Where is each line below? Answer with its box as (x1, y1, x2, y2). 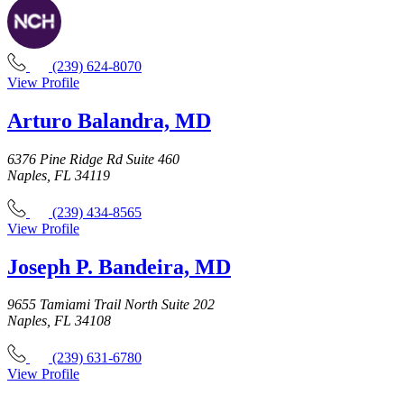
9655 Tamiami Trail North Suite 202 (7, 297, 215, 313)
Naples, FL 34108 (7, 313, 111, 329)
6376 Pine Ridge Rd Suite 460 (7, 151, 179, 167)
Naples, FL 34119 (7, 167, 110, 183)
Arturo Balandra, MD (7, 108, 211, 133)
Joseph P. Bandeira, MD (7, 254, 231, 279)
